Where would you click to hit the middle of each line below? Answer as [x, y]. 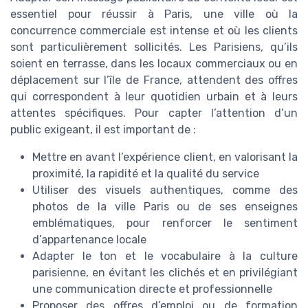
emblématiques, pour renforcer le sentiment [165, 223]
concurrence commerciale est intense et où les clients [154, 30]
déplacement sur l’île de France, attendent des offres [154, 80]
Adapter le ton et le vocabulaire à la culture [165, 256]
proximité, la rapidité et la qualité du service [146, 173]
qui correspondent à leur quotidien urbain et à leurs [154, 96]
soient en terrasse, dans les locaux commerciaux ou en [154, 63]
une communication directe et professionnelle [152, 289]
